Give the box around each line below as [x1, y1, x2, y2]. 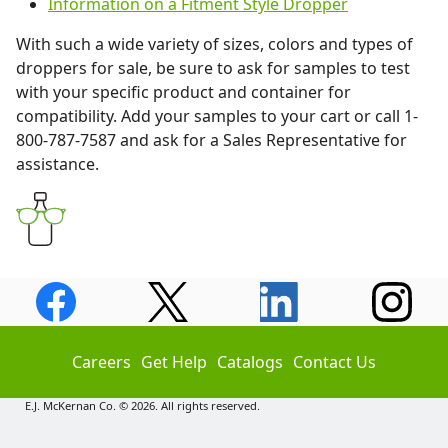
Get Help [141, 351, 207, 373]
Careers [72, 351, 131, 373]
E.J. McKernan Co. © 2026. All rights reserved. [25, 398, 260, 413]
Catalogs [217, 351, 283, 373]
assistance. [16, 153, 99, 175]
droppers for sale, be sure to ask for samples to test [16, 57, 410, 79]
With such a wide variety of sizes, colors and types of [16, 33, 413, 55]
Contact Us [293, 351, 376, 373]
